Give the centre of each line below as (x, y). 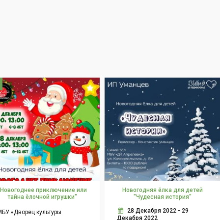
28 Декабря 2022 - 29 (158, 211)
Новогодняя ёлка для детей (162, 190)
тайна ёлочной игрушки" (42, 197)
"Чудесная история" (162, 197)
